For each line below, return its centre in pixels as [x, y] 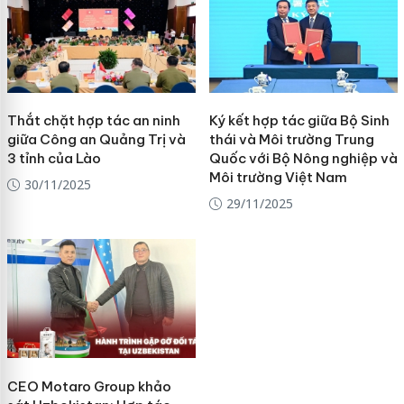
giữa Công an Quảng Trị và [96, 140]
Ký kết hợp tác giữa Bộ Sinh [299, 121]
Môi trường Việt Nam [278, 178]
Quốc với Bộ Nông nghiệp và [303, 159]
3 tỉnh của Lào [54, 159]
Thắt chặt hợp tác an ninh [93, 121]
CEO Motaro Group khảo [89, 386]
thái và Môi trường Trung [291, 140]
